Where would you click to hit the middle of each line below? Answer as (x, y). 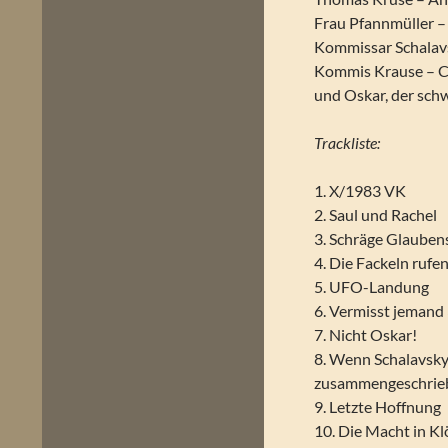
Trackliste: (347, 142)
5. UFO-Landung (372, 286)
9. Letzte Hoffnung (378, 406)
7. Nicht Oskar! (366, 334)
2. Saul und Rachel (376, 214)
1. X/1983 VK (360, 190)
